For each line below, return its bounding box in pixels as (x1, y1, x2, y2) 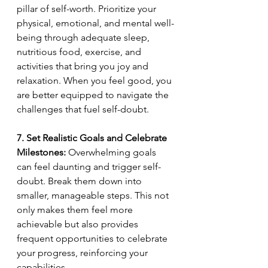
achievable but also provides (17, 218, 141, 230)
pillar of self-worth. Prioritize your (17, 3, 159, 15)
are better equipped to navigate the (17, 89, 171, 101)
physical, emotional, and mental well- (17, 17, 174, 29)
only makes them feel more (17, 204, 135, 216)
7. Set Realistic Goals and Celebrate (17, 132, 169, 144)
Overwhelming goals (66, 147, 159, 159)
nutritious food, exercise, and (17, 46, 144, 58)
